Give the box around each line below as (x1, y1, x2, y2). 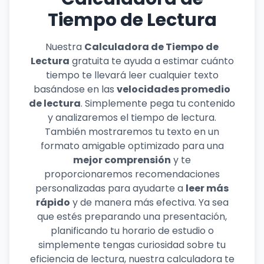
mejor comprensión (73, 153, 171, 167)
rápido (35, 196, 70, 209)
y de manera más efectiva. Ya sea (70, 196, 229, 209)
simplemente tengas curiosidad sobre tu (38, 238, 226, 252)
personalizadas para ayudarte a (35, 181, 186, 195)
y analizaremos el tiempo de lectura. (48, 111, 216, 124)
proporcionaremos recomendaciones (44, 167, 220, 181)
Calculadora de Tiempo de (84, 40, 219, 54)
